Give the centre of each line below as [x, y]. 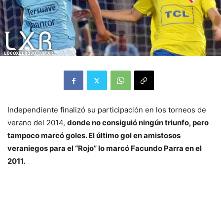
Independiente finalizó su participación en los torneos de [107, 110]
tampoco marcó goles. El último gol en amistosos [94, 136]
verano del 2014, [37, 123]
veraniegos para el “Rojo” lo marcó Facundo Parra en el [105, 148]
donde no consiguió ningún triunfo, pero [138, 123]
